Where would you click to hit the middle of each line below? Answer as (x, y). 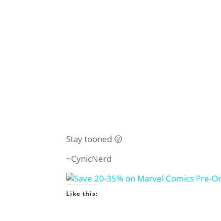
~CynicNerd (89, 158)
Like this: (82, 193)
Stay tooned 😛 (95, 139)
